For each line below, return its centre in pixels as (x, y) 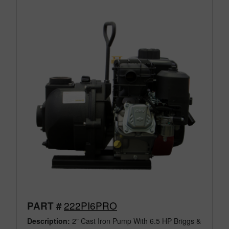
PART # (44, 205)
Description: (49, 221)
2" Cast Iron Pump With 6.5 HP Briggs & (135, 221)
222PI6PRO (90, 205)
